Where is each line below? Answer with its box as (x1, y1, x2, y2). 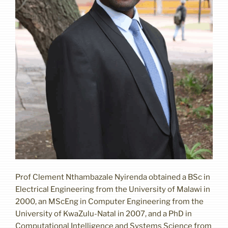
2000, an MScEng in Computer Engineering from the (15, 196, 204, 206)
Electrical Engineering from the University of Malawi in (15, 184, 210, 194)
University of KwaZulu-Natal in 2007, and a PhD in (15, 209, 192, 218)
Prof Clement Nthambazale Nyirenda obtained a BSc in (15, 172, 210, 182)
